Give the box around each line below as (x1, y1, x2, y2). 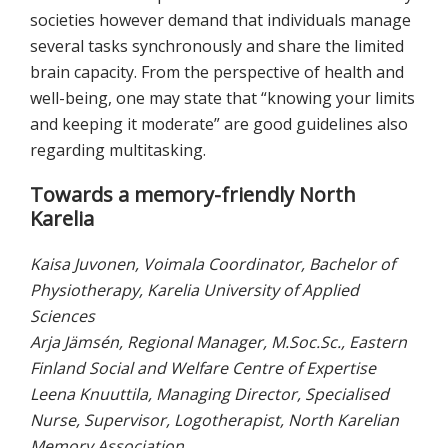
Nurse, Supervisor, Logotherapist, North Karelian (30, 409, 399, 432)
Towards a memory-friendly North (30, 181, 356, 209)
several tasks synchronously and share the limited (30, 35, 404, 58)
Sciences (30, 305, 95, 328)
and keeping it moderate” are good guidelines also (30, 113, 408, 136)
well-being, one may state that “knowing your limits (30, 87, 415, 110)
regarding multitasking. (30, 139, 206, 162)
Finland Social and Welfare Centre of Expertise (30, 357, 376, 380)
